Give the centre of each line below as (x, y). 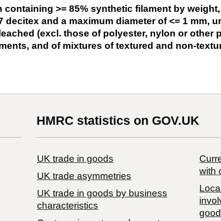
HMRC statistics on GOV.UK (118, 120)
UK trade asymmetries (84, 176)
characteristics (67, 205)
